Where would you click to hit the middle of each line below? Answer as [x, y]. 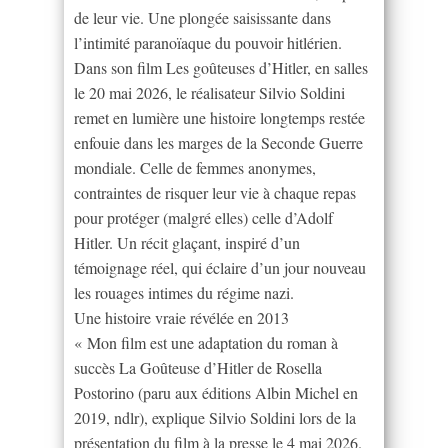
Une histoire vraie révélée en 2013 [181, 317]
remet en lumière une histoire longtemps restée [219, 117]
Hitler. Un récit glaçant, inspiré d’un [187, 242]
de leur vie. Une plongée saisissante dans [202, 17]
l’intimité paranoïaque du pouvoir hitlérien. [208, 42]
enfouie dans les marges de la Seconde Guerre [218, 142]
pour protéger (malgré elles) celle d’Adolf [203, 217]
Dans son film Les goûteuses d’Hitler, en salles [221, 67]
